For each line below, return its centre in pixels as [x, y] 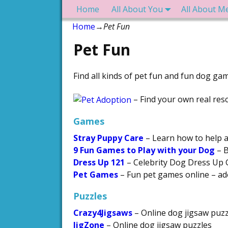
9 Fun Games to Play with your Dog [144, 150]
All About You [137, 9]
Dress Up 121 [99, 162]
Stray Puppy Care [108, 138]
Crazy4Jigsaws [103, 212]
